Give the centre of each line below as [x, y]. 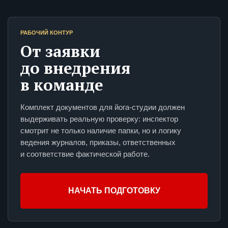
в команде [62, 85]
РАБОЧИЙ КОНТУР [47, 33]
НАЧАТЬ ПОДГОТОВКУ [114, 191]
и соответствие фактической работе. [85, 154]
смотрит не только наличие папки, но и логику [101, 131]
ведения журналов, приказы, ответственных [98, 142]
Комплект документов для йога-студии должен [103, 107]
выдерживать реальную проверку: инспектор [99, 119]
